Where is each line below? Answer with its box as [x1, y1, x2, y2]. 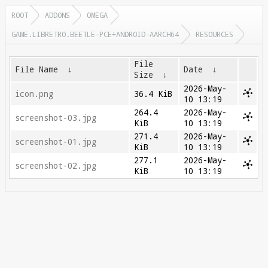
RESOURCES [196, 29, 233, 39]
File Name [15, 64, 59, 75]
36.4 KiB [134, 89, 173, 99]
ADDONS [45, 10, 70, 20]
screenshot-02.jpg [15, 160, 97, 171]
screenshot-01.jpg [15, 136, 97, 147]
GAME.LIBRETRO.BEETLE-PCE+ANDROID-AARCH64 [11, 29, 179, 39]
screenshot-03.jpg [15, 112, 97, 123]
